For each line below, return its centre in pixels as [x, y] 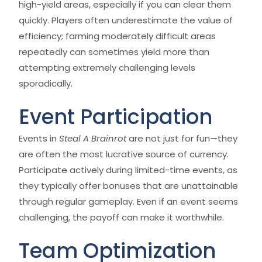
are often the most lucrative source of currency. [124, 154]
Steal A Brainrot [93, 138]
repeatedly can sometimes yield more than [114, 52]
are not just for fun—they [182, 138]
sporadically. [46, 83]
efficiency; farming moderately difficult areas [117, 36]
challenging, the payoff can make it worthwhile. [121, 217]
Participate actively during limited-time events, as [128, 170]
